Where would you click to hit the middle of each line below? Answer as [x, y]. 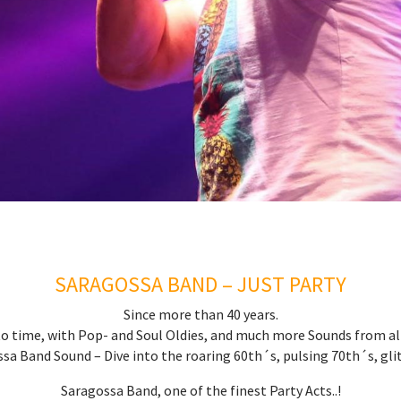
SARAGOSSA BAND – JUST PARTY [200, 284]
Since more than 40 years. [200, 314]
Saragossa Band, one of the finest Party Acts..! [200, 390]
